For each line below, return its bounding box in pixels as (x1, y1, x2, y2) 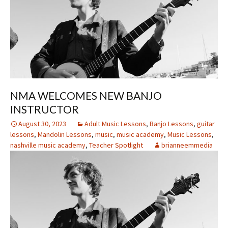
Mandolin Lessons (38, 130, 92, 139)
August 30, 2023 (18, 119, 66, 129)
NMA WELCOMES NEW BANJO (10, 89, 162, 102)
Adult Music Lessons (84, 119, 146, 129)
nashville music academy (10, 140, 85, 150)
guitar (197, 119, 215, 129)
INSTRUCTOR (10, 103, 79, 116)
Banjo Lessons (150, 119, 193, 129)
